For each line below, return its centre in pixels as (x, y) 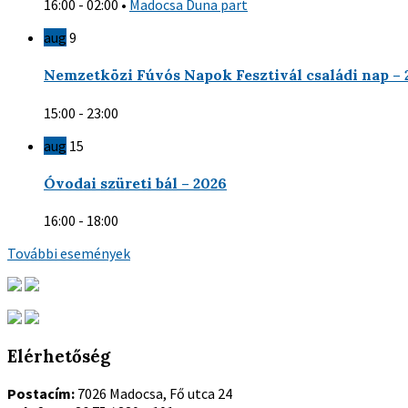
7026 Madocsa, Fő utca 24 (153, 393)
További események (69, 254)
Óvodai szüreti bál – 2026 (135, 184)
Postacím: (41, 393)
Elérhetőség (59, 356)
